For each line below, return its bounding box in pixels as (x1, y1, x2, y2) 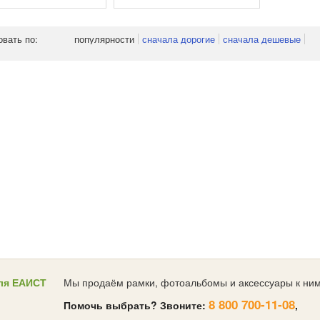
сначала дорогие (142, 31, 215, 46)
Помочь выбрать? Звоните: (64, 298, 209, 312)
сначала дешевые (223, 31, 301, 46)
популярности (74, 31, 134, 46)
